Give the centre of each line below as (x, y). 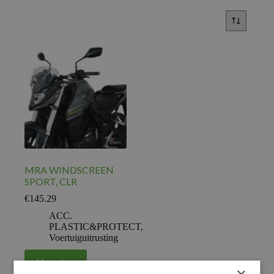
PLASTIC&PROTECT (95, 226)
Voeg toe (56, 262)
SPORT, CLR (51, 181)
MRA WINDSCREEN (69, 169)
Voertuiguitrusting (83, 237)
